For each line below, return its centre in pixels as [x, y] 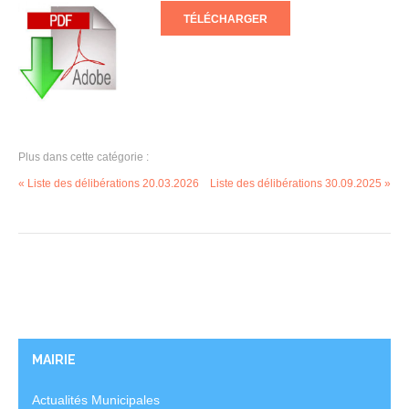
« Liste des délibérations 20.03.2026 [109, 183]
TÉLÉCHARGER [226, 19]
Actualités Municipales [96, 399]
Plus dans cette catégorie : [84, 157]
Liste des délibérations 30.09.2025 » [300, 183]
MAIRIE [54, 359]
